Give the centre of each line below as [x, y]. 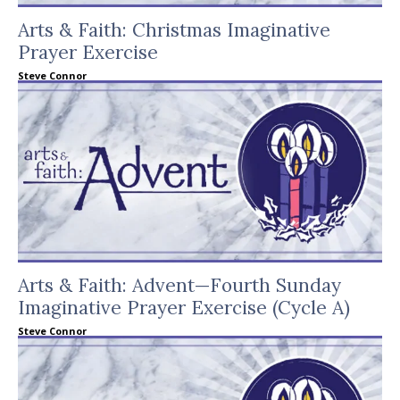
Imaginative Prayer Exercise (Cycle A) [184, 308]
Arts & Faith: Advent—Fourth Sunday [179, 285]
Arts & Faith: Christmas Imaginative [174, 30]
